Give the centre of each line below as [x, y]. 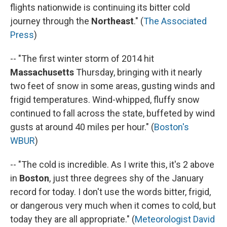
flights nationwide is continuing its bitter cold [100, 7]
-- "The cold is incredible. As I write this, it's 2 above [112, 164]
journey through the [51, 21]
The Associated [175, 21]
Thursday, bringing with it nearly [138, 72]
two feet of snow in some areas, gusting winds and [112, 86]
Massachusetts [42, 72]
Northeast [112, 21]
